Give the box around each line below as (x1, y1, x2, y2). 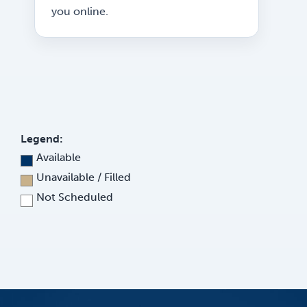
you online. (51, 5, 108, 18)
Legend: (21, 132, 63, 145)
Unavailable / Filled (36, 170, 131, 184)
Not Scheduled (36, 191, 113, 204)
